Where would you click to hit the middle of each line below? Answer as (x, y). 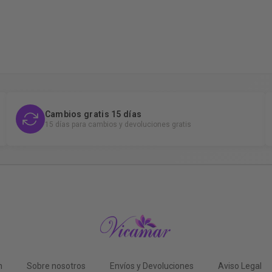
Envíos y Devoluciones (151, 266)
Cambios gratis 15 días (93, 114)
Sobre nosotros (56, 266)
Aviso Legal (240, 266)
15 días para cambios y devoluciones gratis (118, 124)
